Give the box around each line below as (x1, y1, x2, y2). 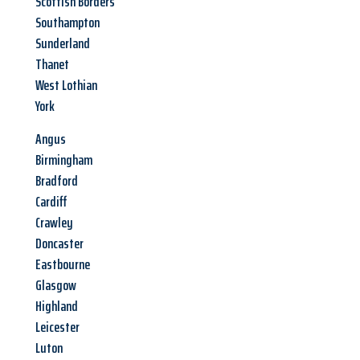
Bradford (35, 170, 78, 193)
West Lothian (35, 74, 97, 97)
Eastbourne (35, 253, 90, 276)
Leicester (35, 316, 80, 339)
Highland (35, 295, 78, 318)
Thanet (35, 53, 69, 76)
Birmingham (35, 149, 92, 172)
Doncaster (35, 232, 84, 256)
